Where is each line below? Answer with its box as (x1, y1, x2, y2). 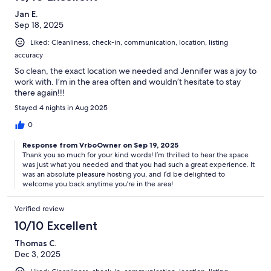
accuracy (15, 50, 43, 60)
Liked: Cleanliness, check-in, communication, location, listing (30, 37, 228, 47)
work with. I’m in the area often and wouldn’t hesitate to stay (15, 76, 241, 87)
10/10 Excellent (15, 218, 97, 233)
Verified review (15, 203, 65, 214)
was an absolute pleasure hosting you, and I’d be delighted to (22, 169, 225, 179)
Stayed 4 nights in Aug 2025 (15, 102, 108, 113)
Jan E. (15, 8, 38, 19)
